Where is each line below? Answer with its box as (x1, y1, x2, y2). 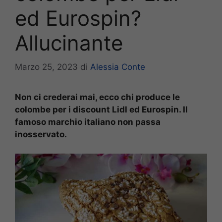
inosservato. (15, 129, 69, 140)
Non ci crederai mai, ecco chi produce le (15, 92, 180, 103)
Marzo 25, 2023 (15, 62, 78, 72)
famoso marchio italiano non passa (15, 117, 161, 127)
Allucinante (15, 30, 123, 55)
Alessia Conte (90, 62, 145, 72)
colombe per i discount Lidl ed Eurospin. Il (15, 105, 188, 115)
